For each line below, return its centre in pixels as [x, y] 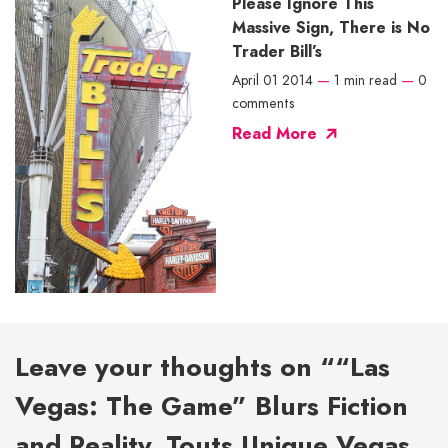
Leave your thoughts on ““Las [202, 367]
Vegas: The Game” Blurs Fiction [211, 406]
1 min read [365, 79]
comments [263, 102]
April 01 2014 [272, 79]
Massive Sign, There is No [331, 27]
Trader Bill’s [277, 51]
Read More [274, 133]
